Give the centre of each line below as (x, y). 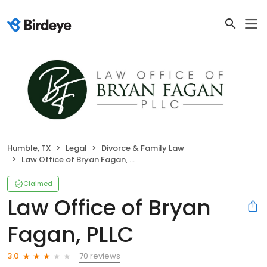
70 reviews (100, 256)
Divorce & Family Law (143, 148)
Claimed (38, 183)
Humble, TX (29, 148)
